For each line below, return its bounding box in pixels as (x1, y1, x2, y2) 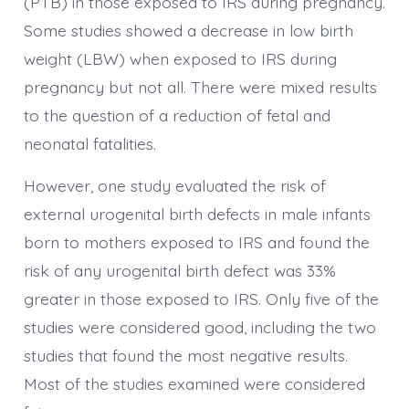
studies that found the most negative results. (23, 345, 348, 366)
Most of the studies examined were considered (23, 373, 365, 394)
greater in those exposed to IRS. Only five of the (23, 288, 379, 309)
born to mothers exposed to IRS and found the (23, 232, 370, 253)
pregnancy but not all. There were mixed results (23, 77, 377, 98)
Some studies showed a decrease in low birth (23, 20, 353, 41)
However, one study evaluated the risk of (23, 175, 326, 196)
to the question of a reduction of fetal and (23, 105, 330, 126)
